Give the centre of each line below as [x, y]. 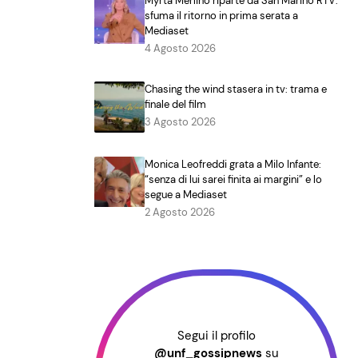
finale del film [176, 105]
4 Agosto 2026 [181, 49]
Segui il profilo [217, 335]
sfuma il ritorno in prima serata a [222, 16]
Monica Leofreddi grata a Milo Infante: [233, 164]
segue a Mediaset [186, 194]
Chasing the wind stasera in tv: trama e [236, 89]
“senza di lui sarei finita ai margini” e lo [234, 179]
